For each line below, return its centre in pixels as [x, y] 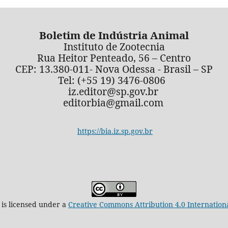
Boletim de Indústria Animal [114, 35]
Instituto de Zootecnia [114, 46]
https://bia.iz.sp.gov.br [115, 131]
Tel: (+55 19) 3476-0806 [114, 80]
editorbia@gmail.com [113, 102]
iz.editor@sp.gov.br [113, 91]
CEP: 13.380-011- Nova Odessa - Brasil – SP [114, 69]
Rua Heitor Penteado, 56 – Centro [114, 58]
